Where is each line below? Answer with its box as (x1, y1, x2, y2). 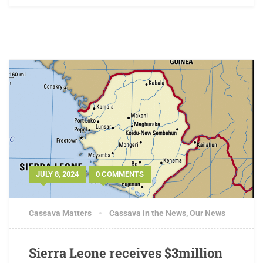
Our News (190, 208, 225, 218)
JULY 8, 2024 (36, 170, 79, 179)
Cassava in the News (109, 208, 186, 218)
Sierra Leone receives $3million (29, 244, 222, 262)
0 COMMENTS (96, 170, 144, 179)
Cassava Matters (29, 208, 92, 218)
